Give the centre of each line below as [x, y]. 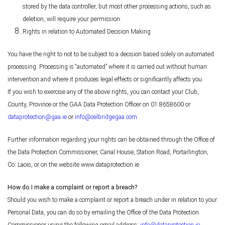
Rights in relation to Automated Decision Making [87, 32]
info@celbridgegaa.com [106, 117]
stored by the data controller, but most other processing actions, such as [117, 7]
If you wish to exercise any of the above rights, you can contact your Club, [103, 92]
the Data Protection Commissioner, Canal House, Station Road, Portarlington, [108, 152]
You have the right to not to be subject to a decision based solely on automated [111, 54]
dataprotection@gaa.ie [37, 117]
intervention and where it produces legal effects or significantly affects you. [105, 80]
